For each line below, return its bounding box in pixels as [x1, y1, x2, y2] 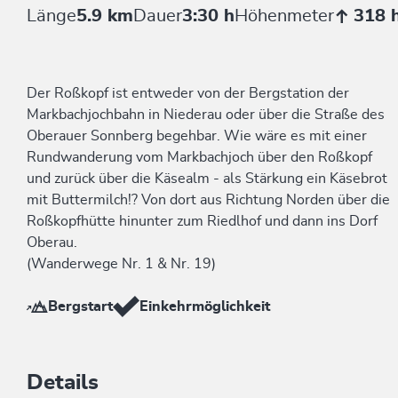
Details [27, 372, 99, 394]
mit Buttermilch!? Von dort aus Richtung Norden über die [27, 193, 390, 207]
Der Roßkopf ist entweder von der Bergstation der [27, 86, 349, 100]
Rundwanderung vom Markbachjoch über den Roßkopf [27, 150, 372, 164]
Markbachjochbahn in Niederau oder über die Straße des [27, 107, 385, 122]
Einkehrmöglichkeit [139, 299, 270, 314]
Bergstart [48, 299, 113, 314]
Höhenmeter [235, 7, 334, 25]
